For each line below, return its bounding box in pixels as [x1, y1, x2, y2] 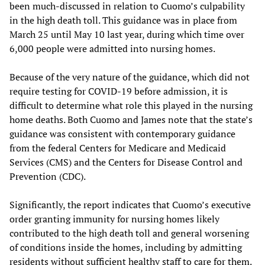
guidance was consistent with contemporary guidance [9, 127, 235, 140]
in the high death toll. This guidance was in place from [9, 13, 237, 27]
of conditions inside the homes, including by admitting [9, 240, 242, 254]
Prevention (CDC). [9, 169, 86, 183]
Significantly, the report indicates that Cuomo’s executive [9, 198, 251, 211]
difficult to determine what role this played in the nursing [9, 98, 253, 112]
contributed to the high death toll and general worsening [9, 226, 249, 240]
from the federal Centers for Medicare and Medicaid [9, 141, 226, 154]
